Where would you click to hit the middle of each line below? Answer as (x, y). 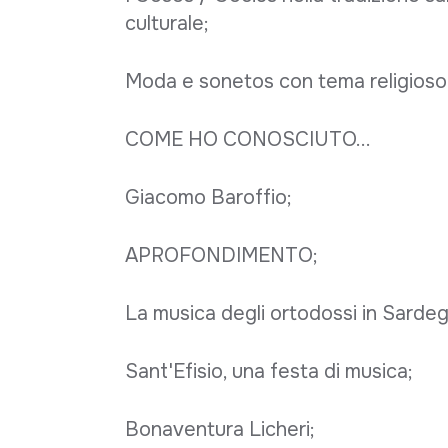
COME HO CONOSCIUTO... (247, 139)
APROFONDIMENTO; (221, 255)
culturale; (166, 23)
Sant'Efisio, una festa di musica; (268, 371)
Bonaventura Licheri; (219, 429)
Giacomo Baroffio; (208, 197)
